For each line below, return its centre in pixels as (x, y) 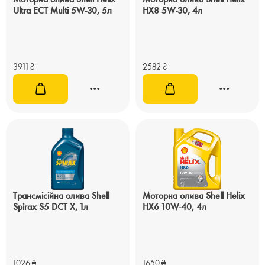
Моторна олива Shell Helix (194, 195)
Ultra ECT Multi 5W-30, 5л (62, 10)
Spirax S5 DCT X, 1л (51, 207)
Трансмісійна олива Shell (61, 195)
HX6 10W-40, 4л (174, 207)
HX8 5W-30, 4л (172, 10)
